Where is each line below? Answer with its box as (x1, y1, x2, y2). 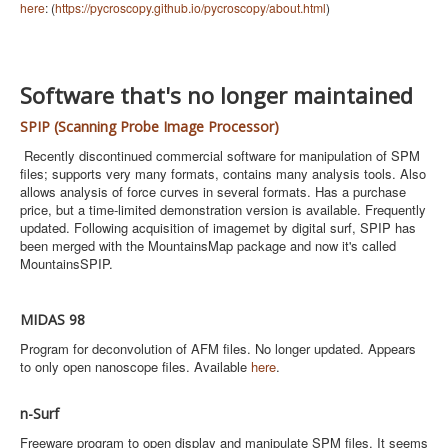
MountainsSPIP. (20, 254, 113, 273)
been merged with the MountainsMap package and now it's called (20, 236, 396, 255)
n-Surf (20, 404, 59, 423)
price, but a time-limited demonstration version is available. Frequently (20, 200, 426, 219)
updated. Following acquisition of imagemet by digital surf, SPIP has (20, 218, 416, 237)
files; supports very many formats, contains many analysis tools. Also (20, 164, 426, 183)
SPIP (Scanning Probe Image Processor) (20, 117, 279, 136)
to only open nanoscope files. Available (20, 357, 251, 376)
